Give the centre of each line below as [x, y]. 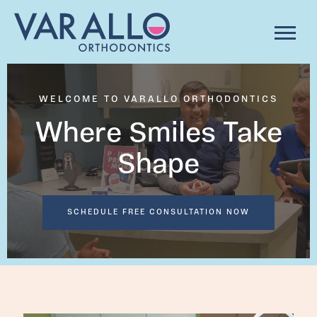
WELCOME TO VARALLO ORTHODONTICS [158, 99]
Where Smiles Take [158, 134]
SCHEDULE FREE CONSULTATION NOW [158, 213]
